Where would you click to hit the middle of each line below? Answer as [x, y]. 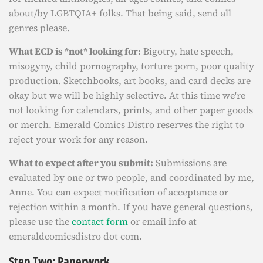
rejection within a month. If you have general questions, [131, 207]
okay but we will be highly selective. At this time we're [127, 95]
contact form [100, 221]
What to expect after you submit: [81, 163]
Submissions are [190, 163]
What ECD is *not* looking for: [75, 51]
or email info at [162, 221]
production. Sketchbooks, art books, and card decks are [130, 80]
